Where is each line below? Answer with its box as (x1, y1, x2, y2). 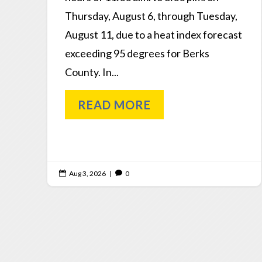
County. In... (65, 65, 119, 79)
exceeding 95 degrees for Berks (65, 47, 209, 60)
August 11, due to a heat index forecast (65, 28, 242, 42)
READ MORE (78, 98, 151, 112)
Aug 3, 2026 (69, 169, 106, 178)
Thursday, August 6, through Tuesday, (65, 9, 237, 23)
